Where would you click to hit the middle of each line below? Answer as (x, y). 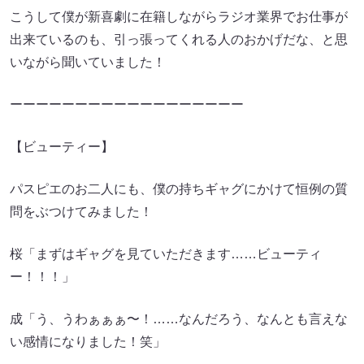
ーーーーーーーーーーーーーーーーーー (127, 104)
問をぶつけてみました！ (81, 212)
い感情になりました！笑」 (88, 342)
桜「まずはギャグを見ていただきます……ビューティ (166, 254)
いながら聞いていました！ (88, 62)
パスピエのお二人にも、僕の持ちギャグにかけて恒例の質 (179, 189)
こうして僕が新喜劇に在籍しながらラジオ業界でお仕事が (179, 17)
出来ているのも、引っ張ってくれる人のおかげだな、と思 (179, 39)
